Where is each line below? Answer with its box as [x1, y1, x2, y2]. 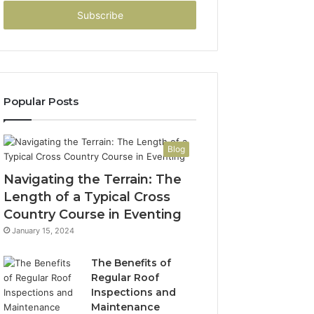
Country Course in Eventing [4, 207, 182, 222]
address [3, 10, 39, 21]
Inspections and [91, 286, 177, 299]
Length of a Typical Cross [4, 189, 171, 205]
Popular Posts [4, 95, 79, 108]
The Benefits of [91, 257, 172, 269]
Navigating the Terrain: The [4, 172, 182, 187]
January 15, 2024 [12, 226, 75, 235]
